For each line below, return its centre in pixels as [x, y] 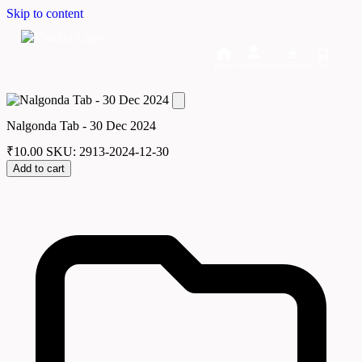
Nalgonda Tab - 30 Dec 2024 [81, 125]
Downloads [292, 65]
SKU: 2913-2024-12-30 [107, 152]
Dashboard [254, 65]
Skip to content [45, 13]
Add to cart [39, 169]
